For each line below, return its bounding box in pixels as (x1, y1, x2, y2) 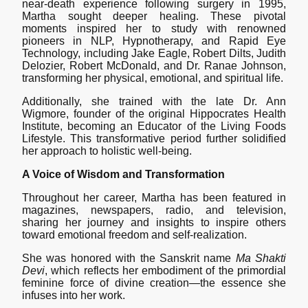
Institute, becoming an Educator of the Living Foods (22, 120, 286, 133)
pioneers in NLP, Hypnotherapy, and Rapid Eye (22, 35, 286, 47)
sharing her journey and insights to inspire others (22, 217, 286, 229)
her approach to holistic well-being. (22, 145, 192, 157)
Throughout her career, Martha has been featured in (22, 192, 286, 204)
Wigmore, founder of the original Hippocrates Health (22, 108, 286, 120)
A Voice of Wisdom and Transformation (22, 168, 225, 181)
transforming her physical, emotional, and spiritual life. (22, 72, 283, 85)
